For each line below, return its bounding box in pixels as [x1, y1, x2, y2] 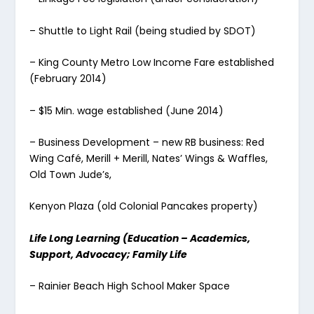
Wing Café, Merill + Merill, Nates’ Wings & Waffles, [29, 151, 268, 165]
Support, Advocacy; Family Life [29, 247, 188, 261]
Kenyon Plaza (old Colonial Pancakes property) [29, 199, 259, 214]
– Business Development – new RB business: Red [29, 135, 265, 149]
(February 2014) [29, 71, 107, 86]
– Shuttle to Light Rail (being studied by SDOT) [29, 23, 257, 38]
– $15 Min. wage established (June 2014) [29, 103, 224, 118]
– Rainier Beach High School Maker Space [29, 279, 231, 294]
